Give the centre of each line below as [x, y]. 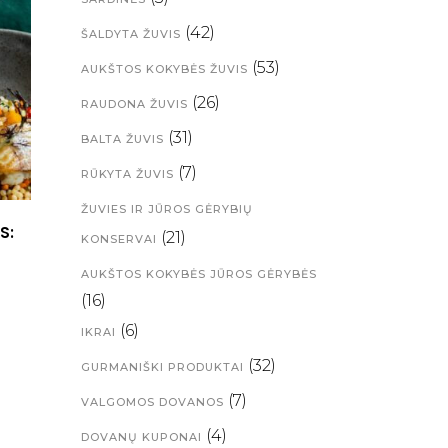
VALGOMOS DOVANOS [152, 402]
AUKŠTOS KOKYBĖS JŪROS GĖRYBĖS [199, 274]
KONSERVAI [119, 239]
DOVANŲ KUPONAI [141, 437]
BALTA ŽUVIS [122, 139]
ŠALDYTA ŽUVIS [131, 34]
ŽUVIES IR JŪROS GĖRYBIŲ [167, 209]
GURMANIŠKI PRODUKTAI [162, 367]
